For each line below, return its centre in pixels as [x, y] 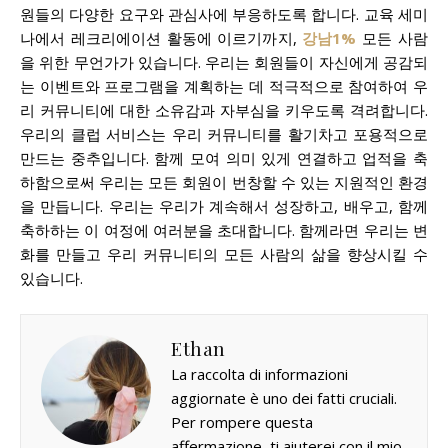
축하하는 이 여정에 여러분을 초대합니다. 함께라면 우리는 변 [224, 229]
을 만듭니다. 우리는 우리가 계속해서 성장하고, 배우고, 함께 [224, 205]
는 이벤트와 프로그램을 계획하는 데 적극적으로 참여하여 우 [224, 85]
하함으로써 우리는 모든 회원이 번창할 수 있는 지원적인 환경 [224, 181]
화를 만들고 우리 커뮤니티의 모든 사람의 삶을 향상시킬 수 [224, 253]
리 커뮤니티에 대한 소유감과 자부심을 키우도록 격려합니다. [224, 109]
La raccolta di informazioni [259, 373]
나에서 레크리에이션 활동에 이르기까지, [161, 37]
